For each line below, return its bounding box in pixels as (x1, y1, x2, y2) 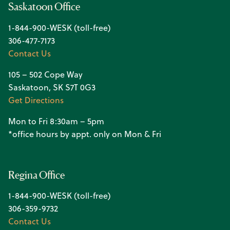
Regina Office (8, 168, 65, 181)
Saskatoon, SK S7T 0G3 (8, 81, 95, 93)
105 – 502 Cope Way (8, 68, 83, 80)
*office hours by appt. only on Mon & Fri (8, 128, 161, 140)
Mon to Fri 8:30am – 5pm (8, 115, 104, 127)
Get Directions (8, 94, 64, 106)
